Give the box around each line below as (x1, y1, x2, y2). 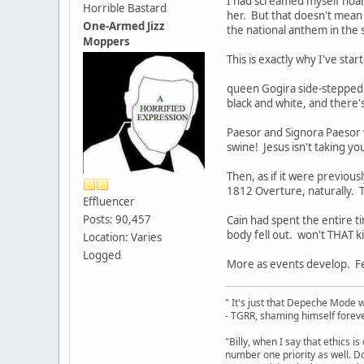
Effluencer (83, 193, 135, 209)
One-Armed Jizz (83, 18, 165, 33)
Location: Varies (83, 229, 162, 245)
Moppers (83, 33, 130, 49)
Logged (83, 247, 121, 262)
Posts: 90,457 (83, 211, 151, 227)
